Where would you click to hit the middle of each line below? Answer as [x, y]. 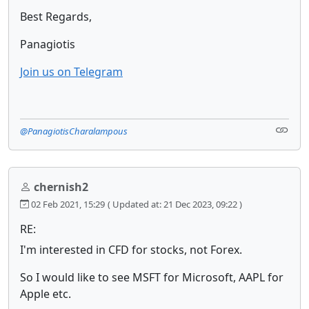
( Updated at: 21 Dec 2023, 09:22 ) [175, 204]
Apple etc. [46, 293]
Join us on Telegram [71, 71]
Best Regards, [56, 16]
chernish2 [61, 187]
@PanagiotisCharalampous [74, 131]
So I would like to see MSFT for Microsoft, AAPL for [152, 277]
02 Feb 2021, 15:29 [67, 204]
